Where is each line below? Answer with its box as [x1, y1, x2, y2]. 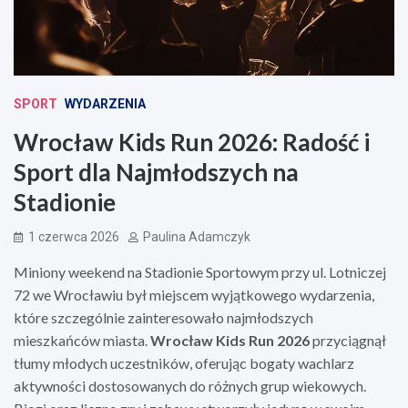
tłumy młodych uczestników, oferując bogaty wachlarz [14, 353, 354, 372]
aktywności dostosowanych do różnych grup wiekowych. [14, 376, 366, 394]
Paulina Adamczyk [143, 229, 250, 244]
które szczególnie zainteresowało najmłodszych [14, 308, 313, 326]
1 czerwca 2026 [28, 229, 119, 244]
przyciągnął [310, 331, 386, 349]
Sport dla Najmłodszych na [14, 157, 299, 187]
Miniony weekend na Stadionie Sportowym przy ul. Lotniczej [14, 262, 386, 280]
